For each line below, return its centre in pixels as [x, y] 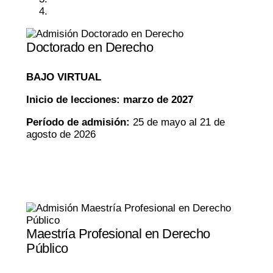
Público [47, 249]
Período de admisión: [78, 122]
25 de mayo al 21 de [177, 122]
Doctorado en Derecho [90, 48]
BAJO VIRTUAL [64, 77]
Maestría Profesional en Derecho [118, 234]
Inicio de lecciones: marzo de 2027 [110, 100]
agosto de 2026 [61, 135]
